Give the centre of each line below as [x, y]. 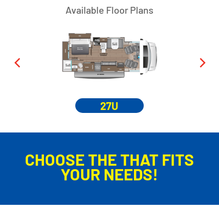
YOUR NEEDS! [109, 174]
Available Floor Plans [109, 10]
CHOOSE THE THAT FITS [109, 159]
